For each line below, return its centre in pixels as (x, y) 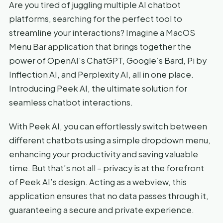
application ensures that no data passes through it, (109, 196)
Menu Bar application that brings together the (100, 46)
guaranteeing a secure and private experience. (102, 210)
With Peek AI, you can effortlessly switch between (108, 126)
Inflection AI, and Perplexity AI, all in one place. (101, 74)
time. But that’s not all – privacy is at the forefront (107, 168)
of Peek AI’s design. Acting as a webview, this (98, 182)
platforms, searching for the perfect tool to (96, 18)
